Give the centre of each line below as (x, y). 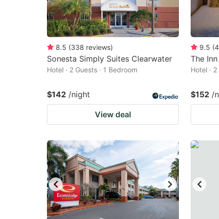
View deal (113, 114)
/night (79, 94)
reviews (98, 47)
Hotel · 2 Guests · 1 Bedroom (92, 70)
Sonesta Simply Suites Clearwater (109, 59)
